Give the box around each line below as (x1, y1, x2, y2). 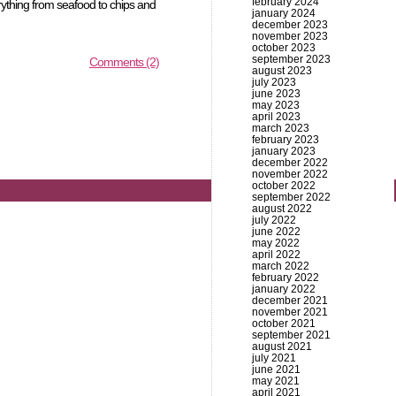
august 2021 (252, 340, 312, 353)
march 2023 (252, 122, 309, 134)
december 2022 (252, 156, 328, 169)
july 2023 (252, 76, 296, 88)
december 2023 (252, 19, 328, 31)
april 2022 (252, 248, 301, 261)
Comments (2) (89, 54, 159, 69)
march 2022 (252, 260, 309, 272)
